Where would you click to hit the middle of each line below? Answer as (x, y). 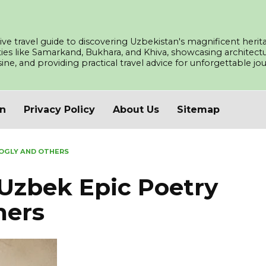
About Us (136, 110)
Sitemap (198, 110)
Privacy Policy (59, 110)
